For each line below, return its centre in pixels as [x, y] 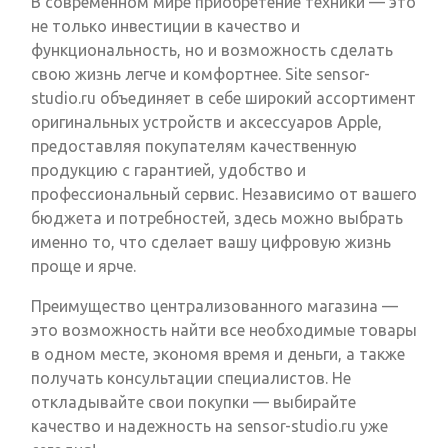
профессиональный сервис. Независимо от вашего [224, 194]
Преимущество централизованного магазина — [214, 306]
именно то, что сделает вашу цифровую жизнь [211, 242]
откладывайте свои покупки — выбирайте [193, 402]
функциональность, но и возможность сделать [212, 50]
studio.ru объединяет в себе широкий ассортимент [223, 98]
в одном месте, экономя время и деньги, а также [218, 354]
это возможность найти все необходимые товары [224, 330]
